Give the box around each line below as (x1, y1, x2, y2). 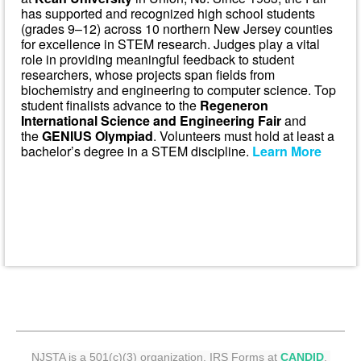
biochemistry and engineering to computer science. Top (21, 81, 336, 99)
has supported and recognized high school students (21, 4, 315, 23)
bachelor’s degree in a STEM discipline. (21, 142, 252, 160)
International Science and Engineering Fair (21, 111, 281, 130)
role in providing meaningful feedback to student (21, 50, 294, 68)
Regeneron (200, 96, 268, 114)
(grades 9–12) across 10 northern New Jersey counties (21, 19, 333, 38)
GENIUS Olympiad (42, 127, 153, 145)
